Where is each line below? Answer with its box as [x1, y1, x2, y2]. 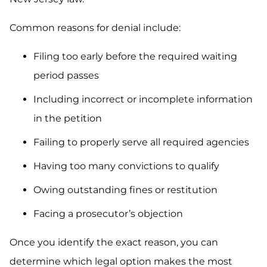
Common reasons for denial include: [10, 22, 181, 34]
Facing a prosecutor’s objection [33, 208, 183, 220]
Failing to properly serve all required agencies [33, 136, 249, 148]
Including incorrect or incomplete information [33, 94, 253, 105]
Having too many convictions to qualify [33, 160, 219, 172]
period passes [33, 70, 99, 82]
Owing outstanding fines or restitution [33, 184, 218, 196]
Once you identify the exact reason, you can [10, 237, 218, 249]
